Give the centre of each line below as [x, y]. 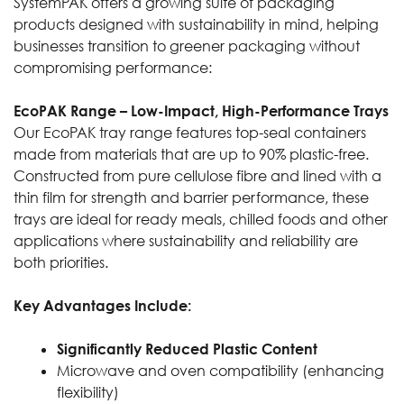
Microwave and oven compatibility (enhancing [220, 371]
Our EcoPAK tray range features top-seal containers [190, 133]
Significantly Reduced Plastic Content [187, 349]
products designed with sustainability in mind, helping [196, 25]
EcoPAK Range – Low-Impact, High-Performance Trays [201, 111]
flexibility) [88, 393]
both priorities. [63, 263]
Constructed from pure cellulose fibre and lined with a [197, 176]
